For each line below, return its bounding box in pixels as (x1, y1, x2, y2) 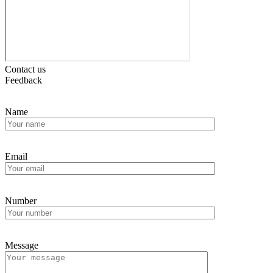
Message (5, 240, 38, 251)
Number (5, 196, 37, 207)
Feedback (5, 75, 42, 86)
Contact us (5, 64, 46, 75)
